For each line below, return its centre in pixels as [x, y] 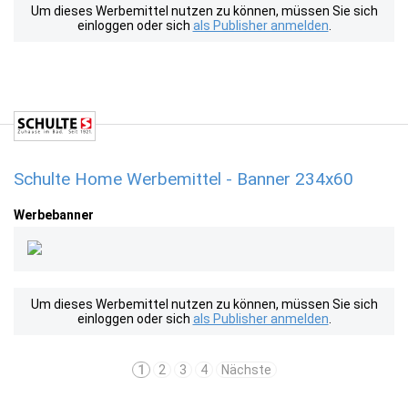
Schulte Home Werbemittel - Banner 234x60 [184, 179]
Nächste [246, 370]
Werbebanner [54, 215]
